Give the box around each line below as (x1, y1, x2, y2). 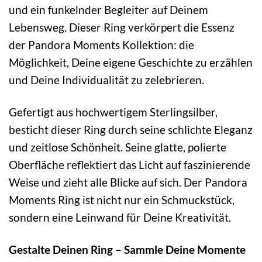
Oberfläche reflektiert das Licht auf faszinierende (9, 157, 250, 171)
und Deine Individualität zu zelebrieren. (9, 73, 204, 87)
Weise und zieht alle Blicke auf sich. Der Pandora (9, 175, 247, 189)
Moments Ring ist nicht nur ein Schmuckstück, (9, 192, 235, 206)
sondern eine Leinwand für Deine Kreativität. (9, 210, 231, 224)
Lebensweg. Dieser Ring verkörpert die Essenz (9, 20, 235, 35)
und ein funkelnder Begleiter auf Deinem (9, 3, 208, 17)
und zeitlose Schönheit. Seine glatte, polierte (9, 140, 226, 154)
